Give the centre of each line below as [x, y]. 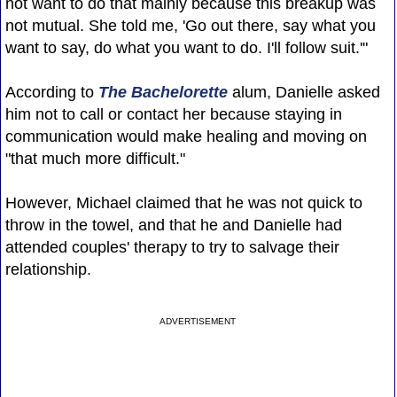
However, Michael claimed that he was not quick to [183, 202]
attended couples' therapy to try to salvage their [172, 247]
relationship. [48, 269]
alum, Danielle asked [304, 92]
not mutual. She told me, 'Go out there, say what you [190, 25]
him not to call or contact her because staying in [173, 114]
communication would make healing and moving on [186, 136]
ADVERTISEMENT [198, 321]
